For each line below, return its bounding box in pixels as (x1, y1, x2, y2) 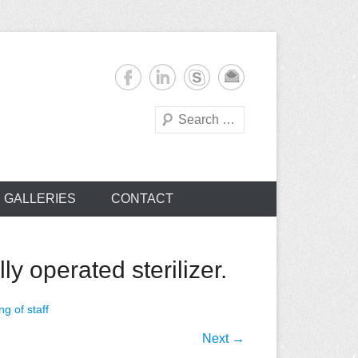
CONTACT (110, 192, 173, 205)
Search (154, 109, 187, 121)
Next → (202, 332, 245, 345)
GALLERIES (3, 192, 76, 205)
